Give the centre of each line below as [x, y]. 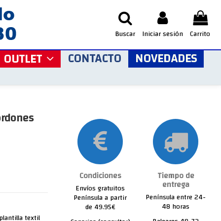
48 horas [176, 207]
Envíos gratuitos [100, 188]
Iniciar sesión [163, 34]
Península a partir [100, 198]
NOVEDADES [166, 59]
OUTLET [24, 59]
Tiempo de [176, 176]
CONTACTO [94, 59]
